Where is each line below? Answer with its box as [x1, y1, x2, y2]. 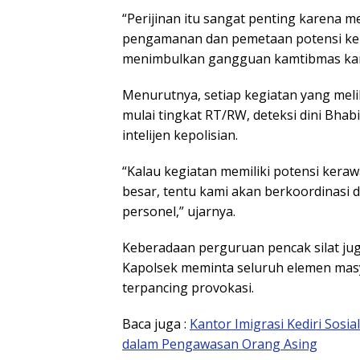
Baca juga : [122, 315, 190, 333]
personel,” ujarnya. [122, 202, 235, 221]
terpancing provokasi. [122, 279, 254, 297]
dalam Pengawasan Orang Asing [122, 335, 317, 354]
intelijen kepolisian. [122, 126, 238, 145]
